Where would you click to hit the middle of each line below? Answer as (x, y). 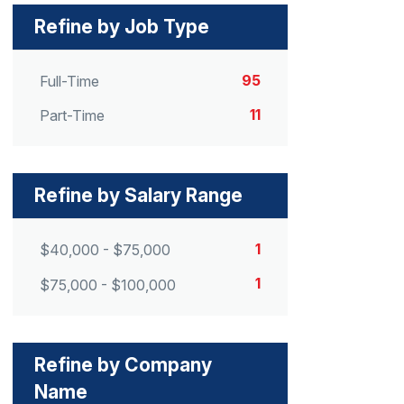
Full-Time (69, 82)
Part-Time (72, 116)
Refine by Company (123, 364)
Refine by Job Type (122, 26)
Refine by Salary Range (138, 196)
